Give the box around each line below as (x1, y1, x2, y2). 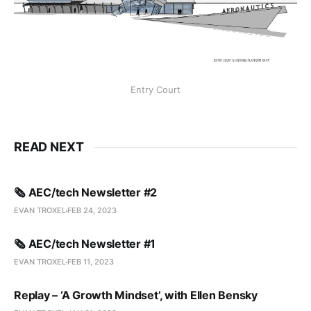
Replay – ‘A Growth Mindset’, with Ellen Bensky (14, 288, 258, 303)
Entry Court (131, 84, 180, 96)
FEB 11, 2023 (67, 257, 114, 267)
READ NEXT (14, 140, 84, 155)
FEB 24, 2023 (67, 205, 117, 216)
